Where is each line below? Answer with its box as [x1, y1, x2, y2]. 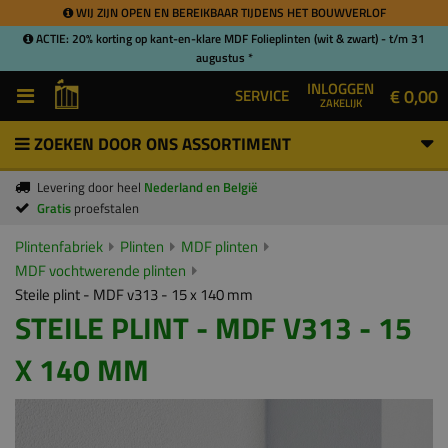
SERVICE [235, 84, 289, 107]
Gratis [37, 198, 74, 218]
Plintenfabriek [15, 235, 103, 258]
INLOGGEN [307, 77, 374, 100]
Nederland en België [144, 177, 258, 197]
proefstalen [74, 198, 139, 218]
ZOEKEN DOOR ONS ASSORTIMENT [30, 131, 291, 157]
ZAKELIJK [319, 94, 362, 111]
